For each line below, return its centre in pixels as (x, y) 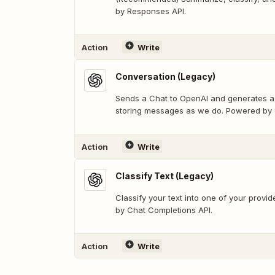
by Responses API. (151, 11)
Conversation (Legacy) (165, 76)
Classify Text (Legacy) (165, 176)
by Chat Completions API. (164, 210)
